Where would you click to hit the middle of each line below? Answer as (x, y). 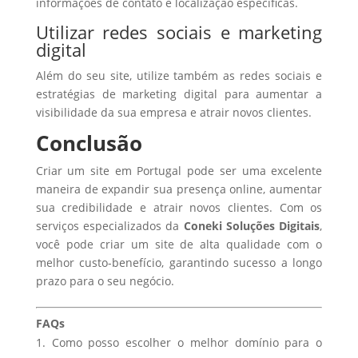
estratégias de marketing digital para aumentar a (179, 94)
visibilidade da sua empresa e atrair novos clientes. (173, 112)
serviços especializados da (109, 226)
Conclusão (89, 143)
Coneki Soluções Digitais (252, 226)
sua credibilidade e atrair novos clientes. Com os (179, 207)
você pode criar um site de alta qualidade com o (179, 244)
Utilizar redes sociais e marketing (179, 32)
